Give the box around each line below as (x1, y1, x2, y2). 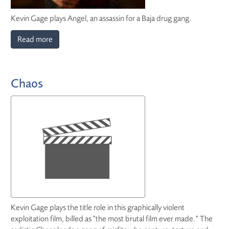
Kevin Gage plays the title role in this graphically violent (11, 203, 185, 212)
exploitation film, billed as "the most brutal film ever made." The (11, 214, 213, 223)
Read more (17, 35, 53, 44)
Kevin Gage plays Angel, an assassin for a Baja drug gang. (11, 14, 192, 23)
